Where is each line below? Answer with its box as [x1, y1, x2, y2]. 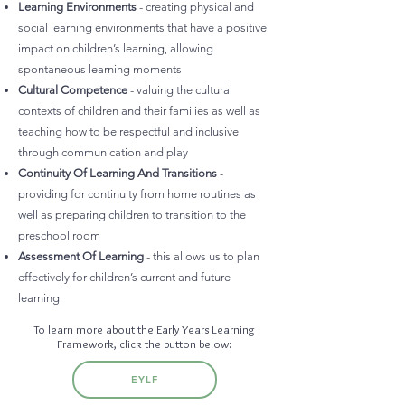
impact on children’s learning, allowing [18, 42, 213, 55]
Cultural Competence [18, 83, 127, 97]
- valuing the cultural [127, 83, 232, 97]
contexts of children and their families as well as [18, 104, 260, 118]
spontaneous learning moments [18, 62, 182, 76]
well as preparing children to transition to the [18, 208, 246, 221]
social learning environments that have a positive [18, 21, 267, 34]
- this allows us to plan [144, 250, 259, 263]
